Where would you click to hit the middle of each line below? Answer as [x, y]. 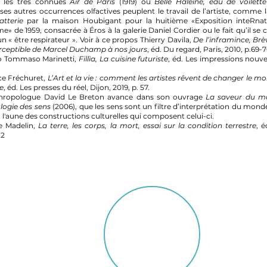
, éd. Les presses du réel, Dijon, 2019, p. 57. [77, 87]
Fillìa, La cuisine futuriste [124, 59]
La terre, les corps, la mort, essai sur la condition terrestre [147, 125]
